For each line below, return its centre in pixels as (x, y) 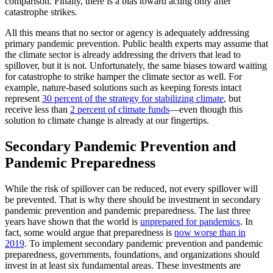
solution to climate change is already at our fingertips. (107, 121)
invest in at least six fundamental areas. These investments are (123, 266)
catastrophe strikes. (41, 12)
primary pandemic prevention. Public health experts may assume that (136, 44)
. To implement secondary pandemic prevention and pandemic (144, 244)
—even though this (206, 110)
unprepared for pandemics (190, 222)
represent (23, 99)
